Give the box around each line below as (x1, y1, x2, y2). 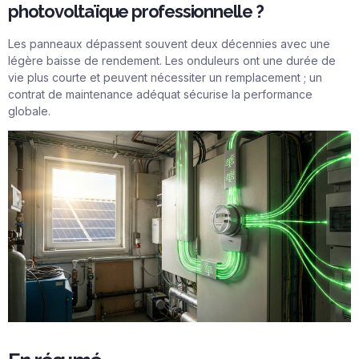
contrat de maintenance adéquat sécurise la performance (8, 87, 313, 101)
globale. (8, 103, 50, 118)
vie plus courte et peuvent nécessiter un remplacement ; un (8, 70, 322, 84)
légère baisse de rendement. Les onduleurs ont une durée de (8, 53, 336, 67)
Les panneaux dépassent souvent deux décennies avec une (8, 36, 330, 50)
